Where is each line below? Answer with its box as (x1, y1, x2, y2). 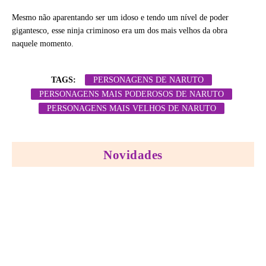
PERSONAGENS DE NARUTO (93, 75, 204, 84)
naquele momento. (12, 39, 74, 48)
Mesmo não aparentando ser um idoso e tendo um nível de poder (12, 12, 229, 22)
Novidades (103, 147, 163, 162)
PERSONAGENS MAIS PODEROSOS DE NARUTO (39, 89, 224, 99)
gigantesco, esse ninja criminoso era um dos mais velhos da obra (12, 26, 227, 35)
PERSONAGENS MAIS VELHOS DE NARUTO (46, 103, 216, 113)
